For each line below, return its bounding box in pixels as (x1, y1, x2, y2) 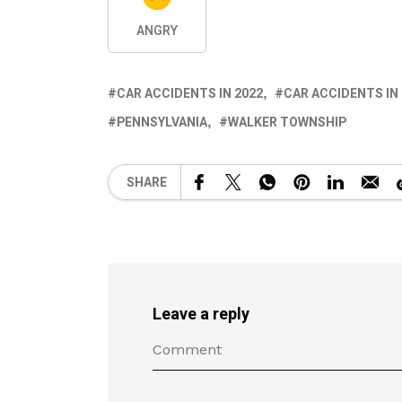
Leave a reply (153, 302, 249, 328)
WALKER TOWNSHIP (228, 113, 346, 133)
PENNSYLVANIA (117, 113, 207, 133)
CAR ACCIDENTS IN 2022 (117, 84, 263, 104)
